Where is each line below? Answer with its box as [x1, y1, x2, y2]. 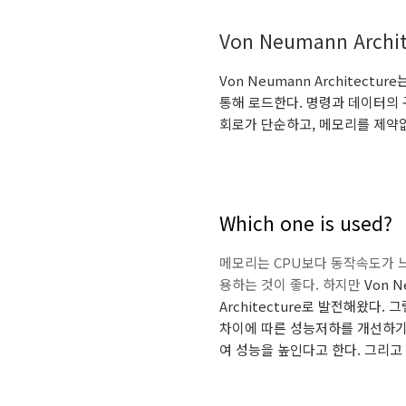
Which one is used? [219, 209, 392, 237]
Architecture [219, 296, 302, 315]
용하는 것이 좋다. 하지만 [219, 275, 364, 294]
